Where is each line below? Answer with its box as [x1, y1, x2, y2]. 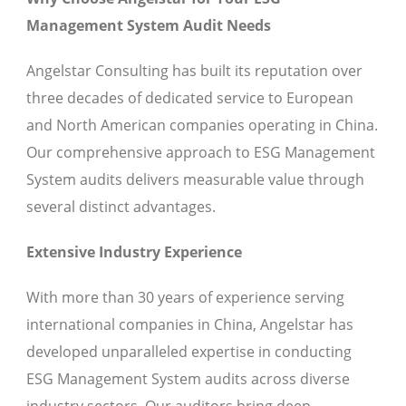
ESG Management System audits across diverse [26, 369, 350, 390]
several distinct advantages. [26, 197, 216, 217]
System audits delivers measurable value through [26, 169, 364, 190]
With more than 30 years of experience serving [26, 287, 344, 308]
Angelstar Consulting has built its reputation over [26, 61, 362, 82]
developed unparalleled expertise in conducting [26, 342, 352, 362]
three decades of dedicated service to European [26, 88, 353, 109]
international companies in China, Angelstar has [26, 314, 353, 335]
